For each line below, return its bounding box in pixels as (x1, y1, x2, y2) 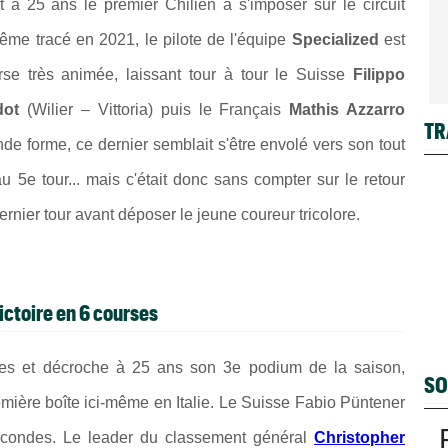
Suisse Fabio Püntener (241, 394, 405, 412)
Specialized (291, 30, 379, 48)
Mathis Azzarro (289, 100, 406, 118)
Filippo (353, 65, 405, 83)
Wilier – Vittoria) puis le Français (32, 100, 290, 118)
